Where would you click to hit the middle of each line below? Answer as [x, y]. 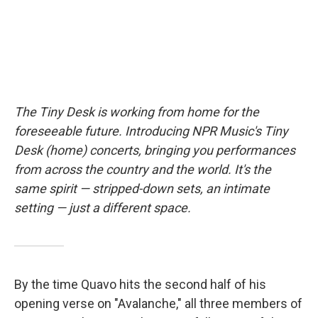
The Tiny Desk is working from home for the [137, 111]
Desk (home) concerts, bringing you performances [155, 150]
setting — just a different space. [103, 207]
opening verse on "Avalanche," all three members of [158, 303]
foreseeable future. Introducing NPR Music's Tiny [151, 131]
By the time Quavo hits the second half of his [140, 284]
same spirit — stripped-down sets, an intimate [142, 188]
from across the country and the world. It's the [143, 169]
